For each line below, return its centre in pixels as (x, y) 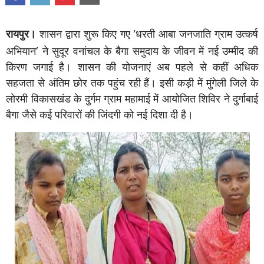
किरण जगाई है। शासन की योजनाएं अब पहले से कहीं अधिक (132, 66)
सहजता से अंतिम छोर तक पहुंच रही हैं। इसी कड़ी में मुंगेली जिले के (132, 82)
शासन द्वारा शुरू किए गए (85, 33)
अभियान (21, 50)
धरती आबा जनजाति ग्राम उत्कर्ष (197, 33)
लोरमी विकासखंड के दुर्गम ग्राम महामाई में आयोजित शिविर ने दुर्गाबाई (132, 98)
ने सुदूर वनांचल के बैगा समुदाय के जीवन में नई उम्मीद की (150, 50)
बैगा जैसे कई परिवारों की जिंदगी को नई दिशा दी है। (100, 114)
